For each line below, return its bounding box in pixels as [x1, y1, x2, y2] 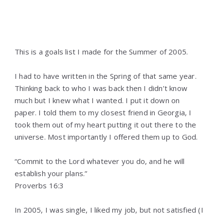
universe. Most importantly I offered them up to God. [15, 132, 198, 142]
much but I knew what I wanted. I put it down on [15, 95, 180, 105]
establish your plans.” [15, 168, 88, 178]
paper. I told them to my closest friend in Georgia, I [15, 108, 192, 117]
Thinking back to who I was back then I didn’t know [15, 83, 188, 93]
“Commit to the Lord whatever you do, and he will [15, 156, 185, 166]
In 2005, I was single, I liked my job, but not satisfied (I [15, 205, 203, 215]
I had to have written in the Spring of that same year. [15, 71, 197, 81]
